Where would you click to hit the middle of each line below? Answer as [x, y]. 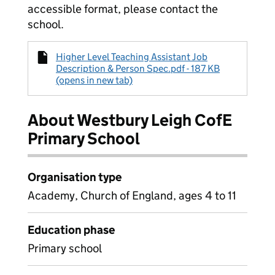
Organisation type [75, 177]
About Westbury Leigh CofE [130, 120]
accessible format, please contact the [123, 9]
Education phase [71, 230]
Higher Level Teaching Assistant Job [132, 57]
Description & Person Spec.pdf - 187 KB [138, 68]
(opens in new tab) [94, 80]
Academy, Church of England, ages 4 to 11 [132, 196]
